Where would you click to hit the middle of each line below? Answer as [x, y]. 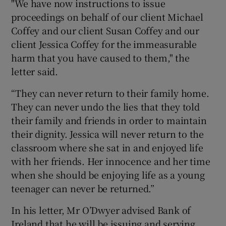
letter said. [35, 71]
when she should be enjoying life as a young [108, 174]
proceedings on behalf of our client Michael [107, 16]
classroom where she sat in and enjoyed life [107, 147]
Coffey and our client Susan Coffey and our [105, 30]
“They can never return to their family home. [110, 93]
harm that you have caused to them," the [100, 57]
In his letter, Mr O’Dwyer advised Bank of [101, 210]
